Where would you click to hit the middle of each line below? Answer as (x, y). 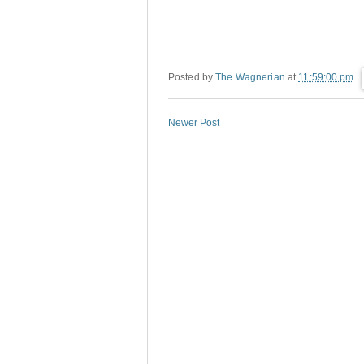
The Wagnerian (250, 78)
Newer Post (194, 123)
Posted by (192, 78)
